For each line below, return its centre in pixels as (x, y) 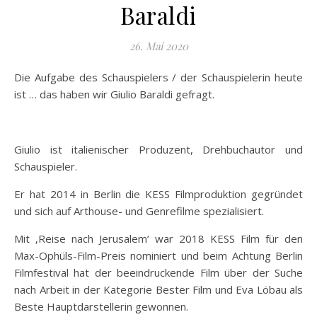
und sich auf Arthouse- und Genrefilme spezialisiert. (139, 211)
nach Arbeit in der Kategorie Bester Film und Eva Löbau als (158, 289)
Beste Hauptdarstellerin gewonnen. (101, 306)
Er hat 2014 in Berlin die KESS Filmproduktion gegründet (158, 194)
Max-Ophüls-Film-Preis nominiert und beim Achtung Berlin (158, 255)
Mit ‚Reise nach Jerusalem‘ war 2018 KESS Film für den (158, 238)
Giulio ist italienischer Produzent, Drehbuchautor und (158, 149)
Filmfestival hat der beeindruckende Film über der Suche (158, 272)
